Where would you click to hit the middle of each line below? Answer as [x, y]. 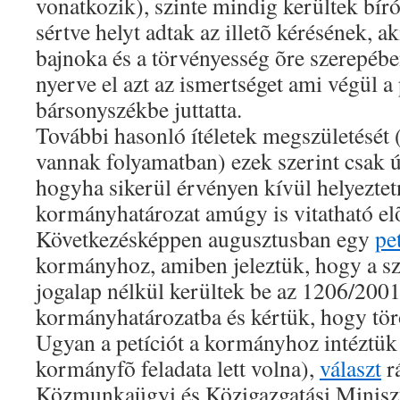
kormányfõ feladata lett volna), [178, 368]
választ [350, 368]
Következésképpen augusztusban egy [205, 238]
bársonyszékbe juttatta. [139, 109]
